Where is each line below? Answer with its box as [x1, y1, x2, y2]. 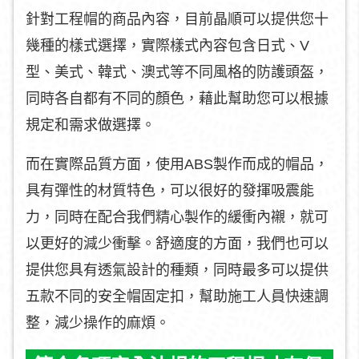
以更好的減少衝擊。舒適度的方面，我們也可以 [26, 236, 329, 252]
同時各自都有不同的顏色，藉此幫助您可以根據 [26, 91, 329, 107]
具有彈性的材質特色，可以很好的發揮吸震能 [26, 183, 314, 199]
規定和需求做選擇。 [26, 117, 155, 133]
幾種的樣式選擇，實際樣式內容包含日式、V [26, 38, 309, 54]
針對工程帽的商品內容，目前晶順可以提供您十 [26, 11, 329, 27]
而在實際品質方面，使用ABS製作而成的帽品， [26, 156, 329, 172]
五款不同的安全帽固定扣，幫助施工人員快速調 [26, 288, 329, 305]
